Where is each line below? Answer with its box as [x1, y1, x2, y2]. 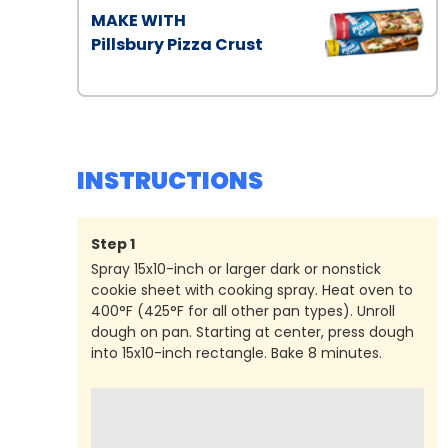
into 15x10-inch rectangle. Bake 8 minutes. [91, 343, 382, 364]
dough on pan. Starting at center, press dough [91, 322, 414, 343]
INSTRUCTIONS [77, 164, 263, 198]
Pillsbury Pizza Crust [91, 33, 263, 57]
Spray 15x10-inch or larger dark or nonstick [91, 259, 381, 280]
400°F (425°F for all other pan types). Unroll [91, 301, 395, 322]
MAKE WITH [91, 9, 186, 33]
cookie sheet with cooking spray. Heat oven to [91, 280, 413, 301]
